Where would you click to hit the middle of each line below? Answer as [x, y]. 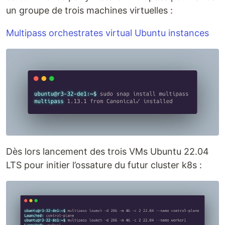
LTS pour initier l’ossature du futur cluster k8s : [104, 165]
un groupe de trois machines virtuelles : [89, 10]
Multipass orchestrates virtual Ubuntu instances [107, 33]
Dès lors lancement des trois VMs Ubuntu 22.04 [107, 152]
